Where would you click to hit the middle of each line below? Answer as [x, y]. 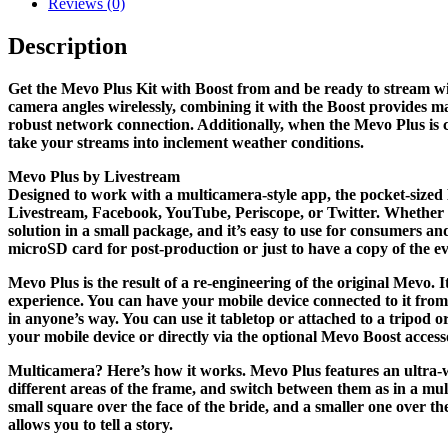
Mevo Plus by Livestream [94, 176]
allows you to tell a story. [90, 424]
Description [67, 45]
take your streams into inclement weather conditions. [186, 142]
